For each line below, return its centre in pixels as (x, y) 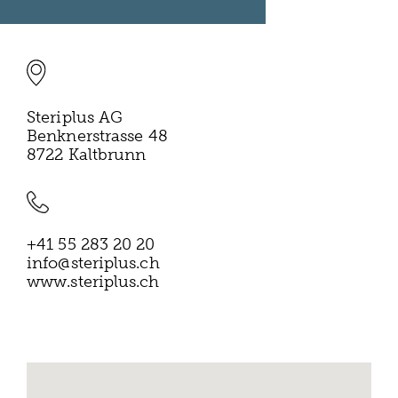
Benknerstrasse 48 (97, 136)
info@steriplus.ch (93, 263)
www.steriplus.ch (93, 282)
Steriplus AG (75, 117)
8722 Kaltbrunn (87, 155)
